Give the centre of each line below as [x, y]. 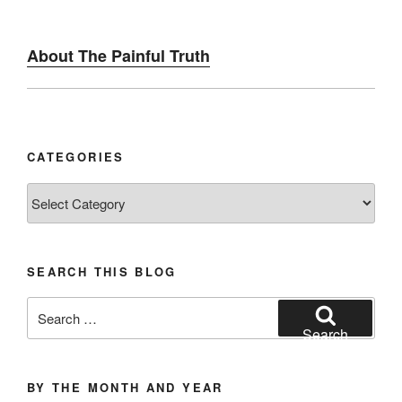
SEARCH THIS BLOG [102, 271]
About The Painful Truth [118, 56]
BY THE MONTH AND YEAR [125, 388]
